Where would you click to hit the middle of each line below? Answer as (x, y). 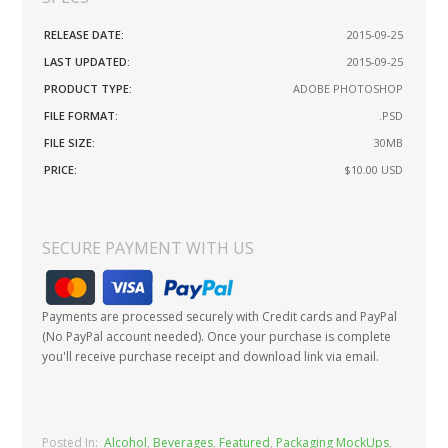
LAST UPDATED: (87, 61)
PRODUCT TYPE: (88, 88)
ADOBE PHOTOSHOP (348, 88)
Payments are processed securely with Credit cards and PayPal (220, 316)
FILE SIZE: (70, 142)
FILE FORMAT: (81, 115)
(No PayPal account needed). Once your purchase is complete (217, 336)
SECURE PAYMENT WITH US (148, 247)
